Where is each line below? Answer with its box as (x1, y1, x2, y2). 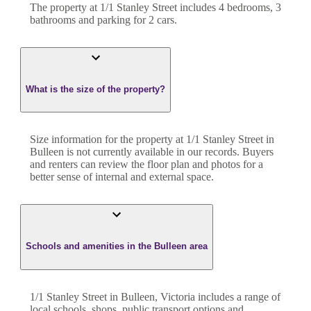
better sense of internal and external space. (30, 171, 214, 183)
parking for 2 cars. (97, 13, 177, 26)
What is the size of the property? (26, 83, 165, 94)
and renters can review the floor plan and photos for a (30, 158, 263, 171)
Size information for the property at (30, 133, 186, 146)
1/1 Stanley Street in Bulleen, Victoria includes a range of (30, 290, 280, 303)
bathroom (30, 13, 72, 26)
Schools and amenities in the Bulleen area (26, 241, 208, 252)
